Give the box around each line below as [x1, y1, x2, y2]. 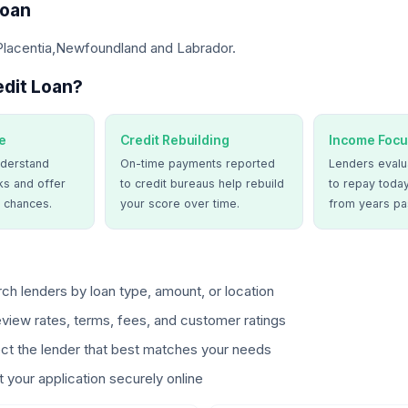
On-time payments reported [120, 156, 276, 170]
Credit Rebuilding [120, 131, 230, 148]
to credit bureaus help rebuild [120, 176, 285, 190]
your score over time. [120, 196, 240, 210]
